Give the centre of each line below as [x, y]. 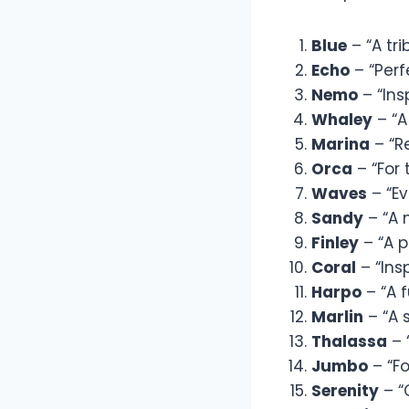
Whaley [342, 120]
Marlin [337, 317]
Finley [335, 243]
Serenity [345, 391]
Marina [341, 145]
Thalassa [349, 342]
